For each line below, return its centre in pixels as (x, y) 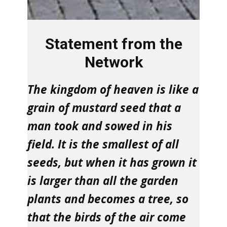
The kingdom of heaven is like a (113, 89)
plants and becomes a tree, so (108, 199)
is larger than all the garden (103, 181)
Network (113, 62)
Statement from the (113, 44)
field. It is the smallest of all (103, 144)
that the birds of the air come (107, 217)
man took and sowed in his (100, 126)
